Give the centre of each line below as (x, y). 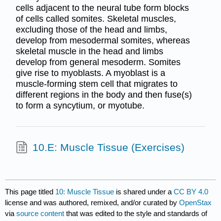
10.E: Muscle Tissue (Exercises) (108, 147)
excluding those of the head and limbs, (91, 30)
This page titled (30, 192)
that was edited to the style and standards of (136, 214)
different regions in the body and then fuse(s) (104, 95)
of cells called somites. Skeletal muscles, (96, 19)
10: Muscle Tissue (85, 192)
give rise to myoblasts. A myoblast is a (90, 73)
